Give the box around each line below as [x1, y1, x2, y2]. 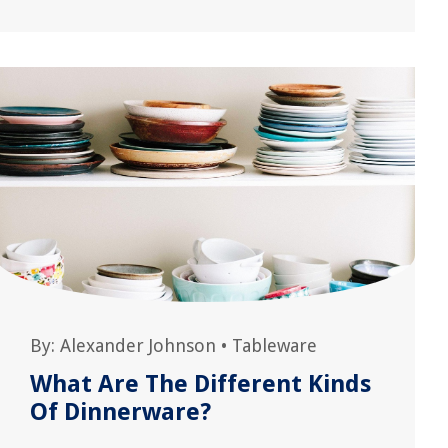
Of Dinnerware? [30, 398, 212, 426]
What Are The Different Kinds [30, 370, 372, 398]
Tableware [232, 335, 318, 356]
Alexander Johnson [60, 335, 217, 356]
